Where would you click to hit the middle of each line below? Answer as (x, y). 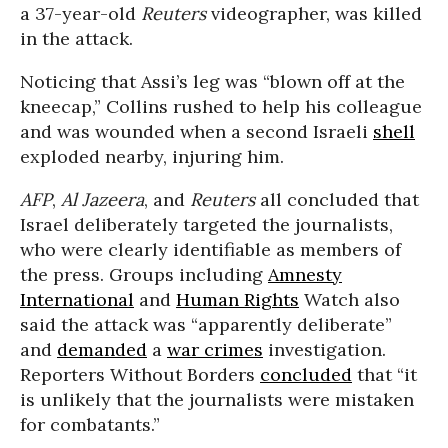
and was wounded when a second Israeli (196, 131)
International (77, 299)
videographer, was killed (314, 13)
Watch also (349, 299)
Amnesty (305, 274)
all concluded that (337, 199)
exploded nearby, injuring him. (152, 156)
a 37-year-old (80, 13)
